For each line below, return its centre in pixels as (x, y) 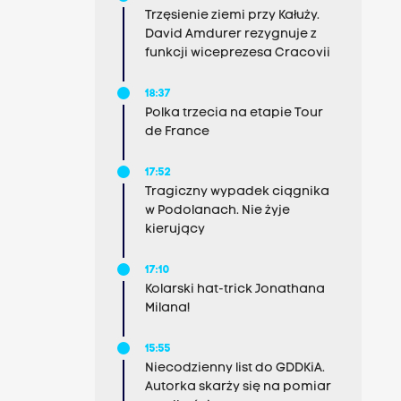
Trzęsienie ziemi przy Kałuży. (232, 16)
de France (177, 132)
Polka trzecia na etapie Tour (234, 113)
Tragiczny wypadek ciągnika (237, 192)
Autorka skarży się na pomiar (238, 387)
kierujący (175, 230)
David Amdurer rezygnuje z (230, 34)
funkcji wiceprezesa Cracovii (237, 53)
